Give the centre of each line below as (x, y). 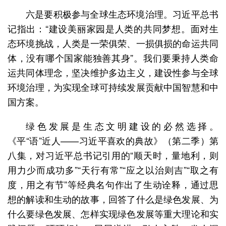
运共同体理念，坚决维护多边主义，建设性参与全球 (113, 72)
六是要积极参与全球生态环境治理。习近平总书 (122, 13)
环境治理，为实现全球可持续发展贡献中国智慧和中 (113, 87)
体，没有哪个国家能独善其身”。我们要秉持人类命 (113, 57)
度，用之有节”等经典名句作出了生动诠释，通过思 (113, 184)
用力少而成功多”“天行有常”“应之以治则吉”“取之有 (113, 169)
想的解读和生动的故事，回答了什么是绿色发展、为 (113, 199)
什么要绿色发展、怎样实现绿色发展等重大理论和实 (113, 213)
